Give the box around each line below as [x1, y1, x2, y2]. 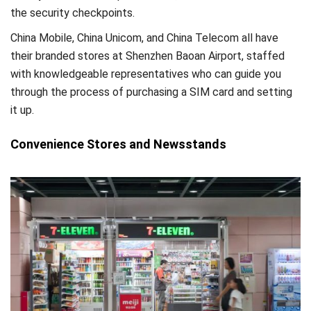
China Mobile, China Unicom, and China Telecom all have [10, 31, 278, 44]
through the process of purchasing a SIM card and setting [10, 85, 292, 99]
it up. [10, 103, 34, 117]
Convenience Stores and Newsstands [10, 137, 226, 152]
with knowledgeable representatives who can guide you [10, 67, 281, 81]
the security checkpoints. [10, 6, 135, 20]
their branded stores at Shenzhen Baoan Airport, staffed [10, 49, 285, 62]
